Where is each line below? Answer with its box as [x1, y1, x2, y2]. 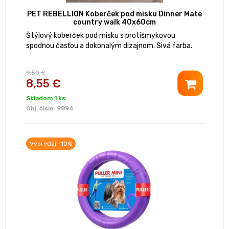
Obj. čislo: [26, 105, 57, 112]
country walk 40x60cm [73, 18, 156, 27]
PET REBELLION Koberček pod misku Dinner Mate [27, 10, 202, 19]
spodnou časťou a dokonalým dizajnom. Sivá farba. [26, 41, 192, 51]
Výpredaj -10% [30, 140, 72, 148]
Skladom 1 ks [26, 95, 65, 102]
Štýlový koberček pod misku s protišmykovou [26, 31, 175, 40]
